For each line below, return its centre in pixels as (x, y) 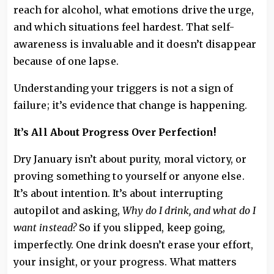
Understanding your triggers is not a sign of (124, 88)
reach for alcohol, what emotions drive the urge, (134, 10)
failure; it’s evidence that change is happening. (130, 105)
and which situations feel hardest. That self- (124, 27)
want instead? (46, 228)
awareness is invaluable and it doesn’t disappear (135, 44)
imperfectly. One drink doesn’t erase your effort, (133, 245)
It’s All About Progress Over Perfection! (115, 132)
